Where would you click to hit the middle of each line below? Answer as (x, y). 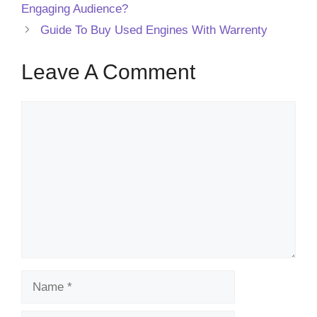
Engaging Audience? (75, 9)
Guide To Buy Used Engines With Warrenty (154, 30)
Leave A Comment (108, 71)
